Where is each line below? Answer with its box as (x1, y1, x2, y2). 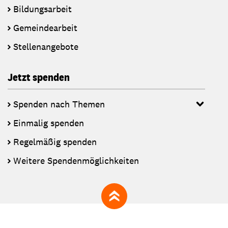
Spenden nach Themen (13, 98, 105, 110)
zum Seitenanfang (113, 195, 178, 207)
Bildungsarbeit (13, 3, 72, 15)
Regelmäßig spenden (13, 135, 97, 148)
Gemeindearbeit (13, 21, 77, 34)
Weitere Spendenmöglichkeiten (13, 154, 139, 166)
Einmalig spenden (13, 117, 84, 129)
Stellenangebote (13, 40, 78, 52)
